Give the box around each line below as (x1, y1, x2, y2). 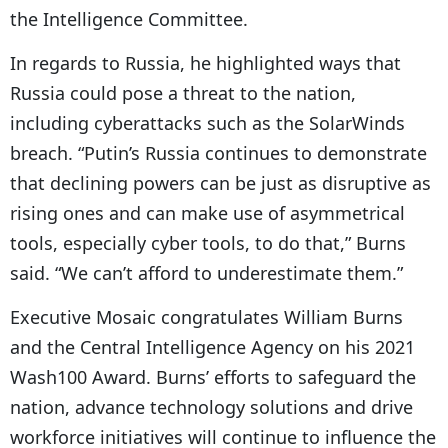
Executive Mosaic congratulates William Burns (10, 304, 403, 329)
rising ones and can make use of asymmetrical (10, 200, 405, 225)
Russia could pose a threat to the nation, (10, 80, 356, 105)
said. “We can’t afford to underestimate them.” (10, 260, 403, 285)
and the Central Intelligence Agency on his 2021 (10, 334, 415, 359)
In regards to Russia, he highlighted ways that (10, 50, 401, 75)
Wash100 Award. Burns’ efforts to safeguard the (10, 364, 416, 389)
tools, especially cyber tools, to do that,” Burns (10, 230, 406, 255)
